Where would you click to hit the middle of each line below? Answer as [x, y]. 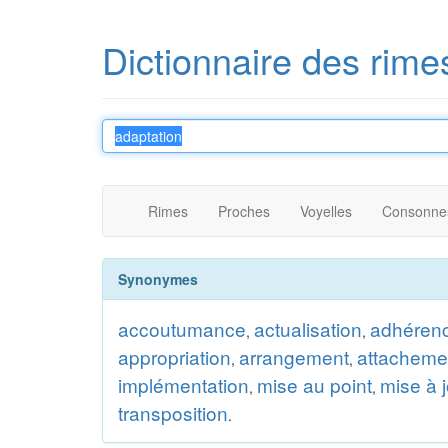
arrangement [294, 356]
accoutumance [182, 328]
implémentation [183, 384]
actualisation [308, 328]
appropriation [174, 356]
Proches [244, 211]
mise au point [314, 384]
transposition [173, 412]
